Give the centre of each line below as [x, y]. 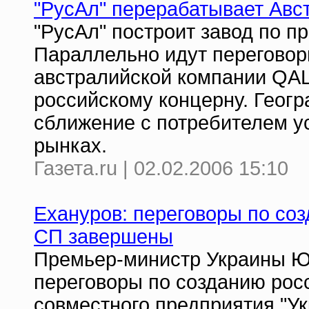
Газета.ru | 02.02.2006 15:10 [161, 168]
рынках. [70, 146]
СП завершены [103, 237]
